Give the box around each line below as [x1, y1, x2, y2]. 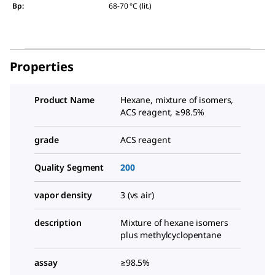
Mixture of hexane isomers [120, 217, 228, 229]
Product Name [34, 94, 95, 106]
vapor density [34, 189, 92, 201]
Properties [10, 58, 74, 76]
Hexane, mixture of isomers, [120, 94, 234, 106]
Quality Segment [34, 161, 104, 174]
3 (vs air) [120, 189, 154, 201]
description [34, 217, 82, 229]
